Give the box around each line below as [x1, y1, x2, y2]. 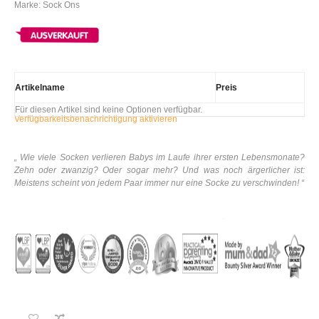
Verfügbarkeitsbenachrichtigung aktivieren [14, 114, 177, 125]
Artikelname [15, 83, 65, 93]
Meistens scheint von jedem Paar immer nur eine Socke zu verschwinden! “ [14, 178, 304, 189]
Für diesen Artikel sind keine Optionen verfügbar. [15, 105, 202, 115]
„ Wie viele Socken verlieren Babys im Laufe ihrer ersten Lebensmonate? [14, 152, 305, 163]
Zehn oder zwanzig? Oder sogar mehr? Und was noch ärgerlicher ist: [14, 165, 305, 176]
